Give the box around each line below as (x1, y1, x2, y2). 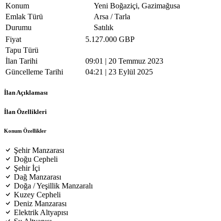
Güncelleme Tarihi (5, 68, 63, 76)
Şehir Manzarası (14, 146, 64, 155)
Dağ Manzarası (14, 173, 61, 182)
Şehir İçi (14, 164, 40, 173)
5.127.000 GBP (85, 35, 135, 44)
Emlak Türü (5, 12, 43, 21)
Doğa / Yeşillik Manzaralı (14, 182, 93, 190)
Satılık (94, 23, 113, 32)
